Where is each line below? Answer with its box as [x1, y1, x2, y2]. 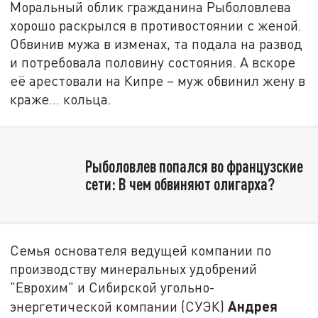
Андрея [228, 297, 278, 315]
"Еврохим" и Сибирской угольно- [10, 279, 216, 296]
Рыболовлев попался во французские [84, 155, 303, 176]
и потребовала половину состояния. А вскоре [10, 53, 296, 70]
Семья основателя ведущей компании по [10, 242, 272, 259]
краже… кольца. [10, 90, 116, 107]
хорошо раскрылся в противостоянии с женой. [10, 16, 302, 33]
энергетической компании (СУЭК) [10, 298, 229, 315]
